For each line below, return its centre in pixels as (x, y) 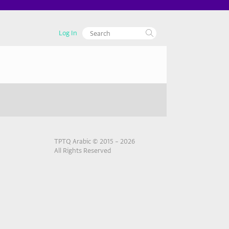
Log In (68, 33)
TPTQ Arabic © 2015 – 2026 (95, 141)
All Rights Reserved (83, 151)
